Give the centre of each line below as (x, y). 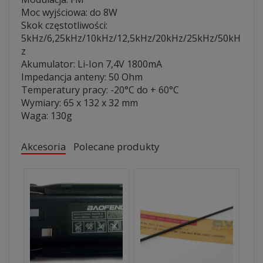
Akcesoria (43, 146)
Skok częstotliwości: (64, 25)
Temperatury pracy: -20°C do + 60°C (100, 90)
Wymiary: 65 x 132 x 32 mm (80, 103)
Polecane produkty (117, 146)
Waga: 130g (47, 116)
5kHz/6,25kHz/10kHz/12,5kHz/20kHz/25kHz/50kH (131, 38)
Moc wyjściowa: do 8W (69, 12)
